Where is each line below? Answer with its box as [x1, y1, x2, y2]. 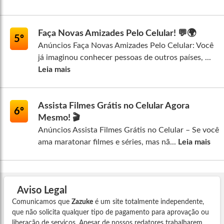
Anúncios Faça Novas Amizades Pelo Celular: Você [38, 41, 213, 50]
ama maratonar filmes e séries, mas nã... [38, 138, 178, 146]
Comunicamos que [12, 198, 71, 206]
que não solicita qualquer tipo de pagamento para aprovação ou [12, 209, 209, 216]
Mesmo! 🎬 [38, 113, 80, 123]
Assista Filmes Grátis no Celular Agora [38, 101, 189, 111]
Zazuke [71, 198, 93, 206]
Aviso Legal [17, 185, 67, 196]
